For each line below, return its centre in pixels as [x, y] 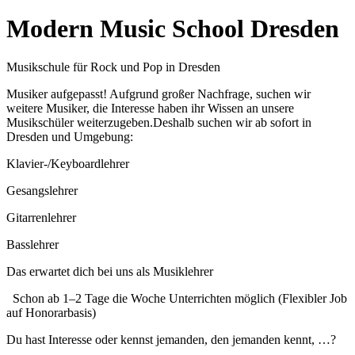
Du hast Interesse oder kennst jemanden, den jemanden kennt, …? [173, 340]
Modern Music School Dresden [173, 28]
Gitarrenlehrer [41, 218]
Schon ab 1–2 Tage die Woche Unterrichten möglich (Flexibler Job [177, 299]
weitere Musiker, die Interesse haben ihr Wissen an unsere [150, 109]
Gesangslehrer [42, 191]
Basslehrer [32, 245]
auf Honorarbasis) [51, 313]
